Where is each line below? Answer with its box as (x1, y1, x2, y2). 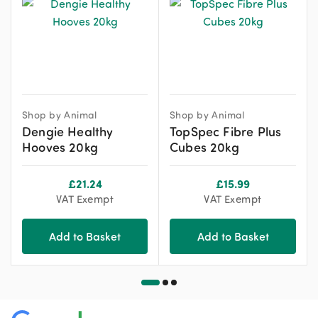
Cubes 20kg (170, 138, 239, 155)
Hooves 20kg (22, 138, 98, 155)
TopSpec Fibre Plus (170, 123, 282, 140)
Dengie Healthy (22, 123, 114, 140)
